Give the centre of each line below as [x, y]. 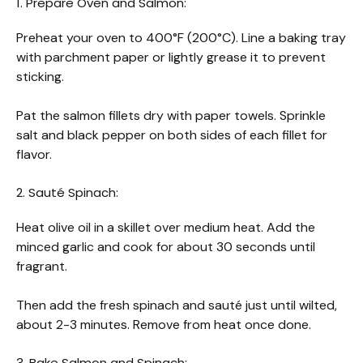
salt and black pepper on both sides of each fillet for [172, 135]
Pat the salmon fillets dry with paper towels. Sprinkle [171, 115]
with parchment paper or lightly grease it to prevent [171, 57]
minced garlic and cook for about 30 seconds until [166, 246]
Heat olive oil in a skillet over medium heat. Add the [166, 227]
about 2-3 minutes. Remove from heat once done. [164, 324]
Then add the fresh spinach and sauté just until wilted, [177, 305]
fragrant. [42, 266]
